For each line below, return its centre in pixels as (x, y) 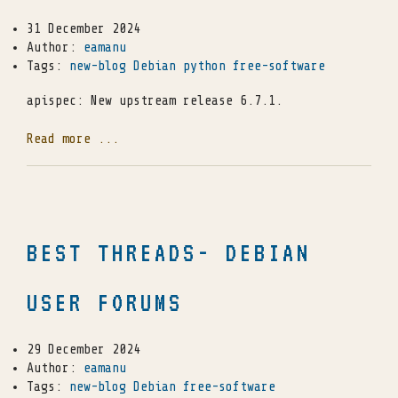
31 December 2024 (84, 29)
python (204, 67)
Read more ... (73, 139)
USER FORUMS (105, 302)
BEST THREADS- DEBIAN (169, 252)
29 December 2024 (84, 349)
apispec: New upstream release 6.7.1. (155, 101)
